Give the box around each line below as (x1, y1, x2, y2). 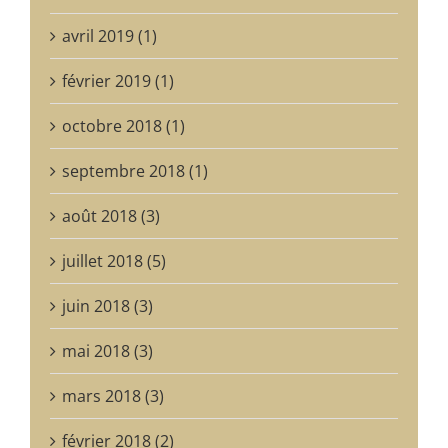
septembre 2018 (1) (62, 159, 208, 182)
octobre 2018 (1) (62, 114, 185, 137)
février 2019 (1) (62, 69, 174, 92)
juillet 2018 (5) (62, 249, 166, 272)
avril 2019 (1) (62, 24, 157, 47)
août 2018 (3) (62, 204, 160, 227)
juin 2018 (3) (62, 294, 153, 317)
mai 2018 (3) (62, 339, 153, 362)
